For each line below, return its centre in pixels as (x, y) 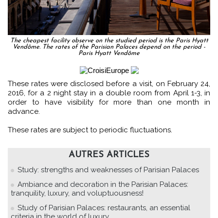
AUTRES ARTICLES (109, 155)
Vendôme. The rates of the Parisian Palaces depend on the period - (109, 47)
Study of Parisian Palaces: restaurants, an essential (104, 208)
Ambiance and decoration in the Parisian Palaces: (103, 185)
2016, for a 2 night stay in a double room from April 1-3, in (109, 93)
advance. (24, 112)
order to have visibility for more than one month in (109, 102)
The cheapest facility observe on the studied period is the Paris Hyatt (109, 41)
